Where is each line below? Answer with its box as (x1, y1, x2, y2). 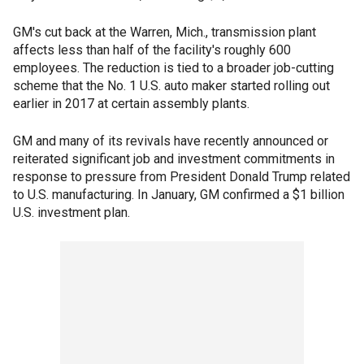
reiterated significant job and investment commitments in (13, 151, 335, 167)
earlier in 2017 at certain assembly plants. (13, 96, 249, 111)
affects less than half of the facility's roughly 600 (13, 42, 291, 58)
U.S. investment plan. (13, 205, 130, 220)
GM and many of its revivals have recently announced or (13, 133, 328, 149)
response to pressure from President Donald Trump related (13, 169, 350, 184)
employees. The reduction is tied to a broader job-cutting (13, 60, 334, 76)
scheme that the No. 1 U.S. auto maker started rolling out (13, 78, 330, 93)
